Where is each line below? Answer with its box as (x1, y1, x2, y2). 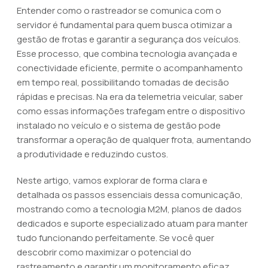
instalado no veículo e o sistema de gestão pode (17, 119, 221, 132)
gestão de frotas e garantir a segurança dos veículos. (17, 33, 240, 45)
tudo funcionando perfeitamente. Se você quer (17, 232, 214, 244)
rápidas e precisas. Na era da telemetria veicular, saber (17, 90, 243, 103)
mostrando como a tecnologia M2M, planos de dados (17, 203, 242, 215)
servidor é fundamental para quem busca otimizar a (17, 19, 232, 31)
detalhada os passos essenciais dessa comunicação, (17, 188, 243, 201)
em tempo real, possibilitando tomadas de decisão (17, 76, 229, 89)
